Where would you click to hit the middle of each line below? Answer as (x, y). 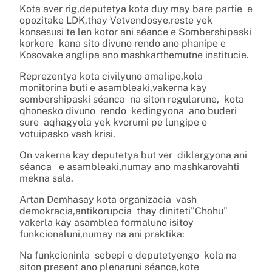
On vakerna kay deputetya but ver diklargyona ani (133, 155)
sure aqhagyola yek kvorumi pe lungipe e (113, 122)
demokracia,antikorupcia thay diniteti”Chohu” (124, 211)
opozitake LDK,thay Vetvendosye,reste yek (116, 20)
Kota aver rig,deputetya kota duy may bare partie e (136, 8)
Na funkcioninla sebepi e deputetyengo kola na (128, 255)
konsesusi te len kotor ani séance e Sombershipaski (135, 32)
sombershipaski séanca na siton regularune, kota (132, 99)
